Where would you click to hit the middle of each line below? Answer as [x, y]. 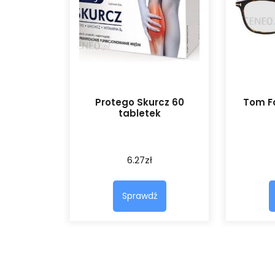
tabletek [139, 113]
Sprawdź [139, 196]
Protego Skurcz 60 [139, 102]
